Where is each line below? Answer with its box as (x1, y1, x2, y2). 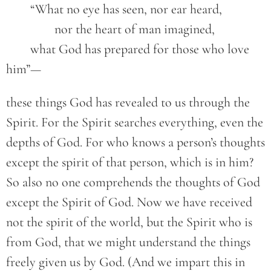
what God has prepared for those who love (6, 41, 30, 57)
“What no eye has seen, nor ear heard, (30, 1, 222, 18)
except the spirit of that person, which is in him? (6, 154, 253, 171)
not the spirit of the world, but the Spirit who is (6, 214, 252, 230)
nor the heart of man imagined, (54, 21, 215, 38)
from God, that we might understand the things (6, 234, 250, 250)
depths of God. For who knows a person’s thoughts (6, 134, 265, 151)
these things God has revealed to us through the (6, 94, 250, 111)
